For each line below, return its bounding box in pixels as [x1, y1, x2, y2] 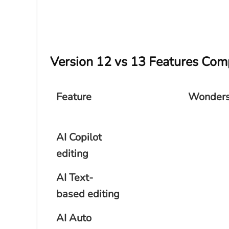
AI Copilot [56, 130, 102, 145]
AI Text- [56, 171, 93, 185]
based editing [56, 187, 120, 201]
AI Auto [56, 211, 91, 225]
